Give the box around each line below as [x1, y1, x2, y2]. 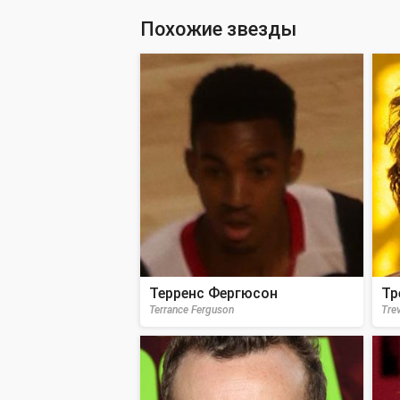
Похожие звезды [140, 18, 296, 40]
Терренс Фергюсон [149, 285, 278, 302]
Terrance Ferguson [149, 304, 234, 316]
